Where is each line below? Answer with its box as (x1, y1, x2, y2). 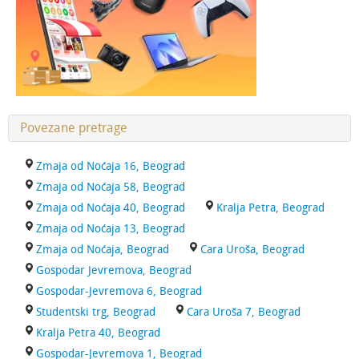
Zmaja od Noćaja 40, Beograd (36, 201, 185, 215)
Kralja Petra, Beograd (216, 201, 325, 215)
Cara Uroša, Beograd (200, 243, 305, 256)
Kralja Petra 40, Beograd (36, 326, 160, 340)
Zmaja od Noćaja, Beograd (36, 243, 169, 256)
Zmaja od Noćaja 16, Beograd (36, 159, 185, 173)
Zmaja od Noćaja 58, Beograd (36, 180, 185, 194)
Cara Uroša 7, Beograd (187, 305, 301, 319)
